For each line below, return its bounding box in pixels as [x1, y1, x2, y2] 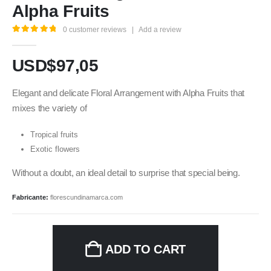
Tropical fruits [30, 129, 78, 139]
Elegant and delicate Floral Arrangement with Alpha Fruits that [12, 88, 245, 99]
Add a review [139, 25, 182, 34]
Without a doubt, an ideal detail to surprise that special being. [12, 168, 240, 178]
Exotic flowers [30, 144, 80, 154]
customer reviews [67, 25, 127, 34]
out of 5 [27, 35, 60, 43]
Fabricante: [12, 193, 50, 201]
